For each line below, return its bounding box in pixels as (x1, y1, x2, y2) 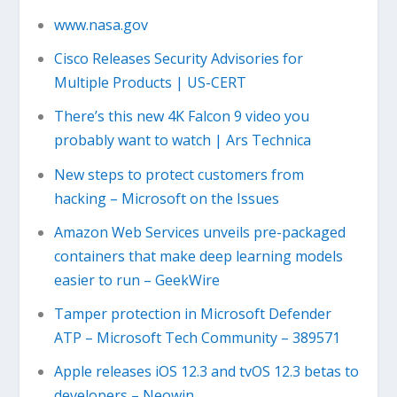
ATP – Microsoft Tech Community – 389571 (53, 327, 340, 347)
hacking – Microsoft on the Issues (53, 188, 279, 208)
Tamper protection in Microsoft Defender (53, 303, 331, 323)
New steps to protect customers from (53, 164, 304, 184)
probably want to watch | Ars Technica (53, 130, 311, 151)
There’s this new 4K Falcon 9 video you (53, 106, 309, 127)
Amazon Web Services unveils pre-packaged (53, 222, 346, 242)
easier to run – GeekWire (53, 269, 220, 290)
